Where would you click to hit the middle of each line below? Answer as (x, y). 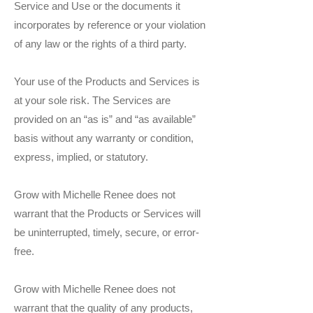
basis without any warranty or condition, (104, 138)
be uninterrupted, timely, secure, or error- (107, 233)
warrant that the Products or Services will (107, 214)
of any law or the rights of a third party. (100, 44)
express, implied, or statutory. (81, 157)
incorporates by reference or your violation (110, 25)
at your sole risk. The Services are (92, 101)
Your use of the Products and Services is (107, 82)
